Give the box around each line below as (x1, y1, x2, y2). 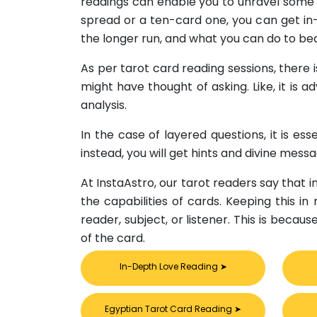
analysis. (81, 97, 127, 114)
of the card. (81, 230, 145, 247)
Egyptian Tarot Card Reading (105, 303, 234, 316)
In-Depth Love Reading (119, 260, 220, 273)
